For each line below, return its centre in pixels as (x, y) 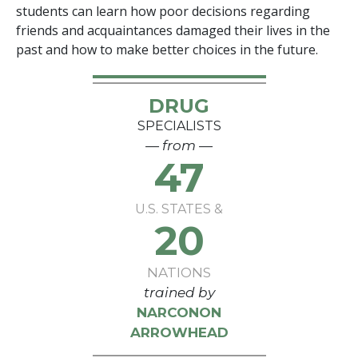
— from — (179, 145)
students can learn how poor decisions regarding (163, 11)
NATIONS (179, 272)
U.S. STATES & (179, 209)
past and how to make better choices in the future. (167, 49)
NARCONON (179, 312)
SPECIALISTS (179, 125)
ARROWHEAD (179, 332)
